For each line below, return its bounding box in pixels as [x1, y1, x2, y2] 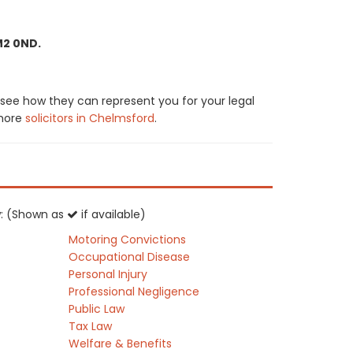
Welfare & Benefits [69, 336, 173, 351]
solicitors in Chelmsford [25, 110, 154, 126]
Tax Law [69, 318, 113, 334]
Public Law [69, 301, 125, 317]
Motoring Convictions [69, 232, 187, 247]
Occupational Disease [69, 249, 191, 265]
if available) [78, 206, 146, 222]
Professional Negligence [69, 284, 200, 299]
